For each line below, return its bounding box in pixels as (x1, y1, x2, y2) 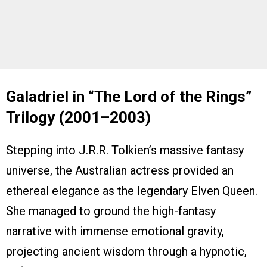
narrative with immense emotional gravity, (6, 224, 224, 239)
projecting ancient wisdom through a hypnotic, (6, 244, 247, 259)
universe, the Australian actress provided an (6, 163, 234, 178)
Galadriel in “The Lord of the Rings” (6, 88, 252, 106)
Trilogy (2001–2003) (6, 108, 151, 127)
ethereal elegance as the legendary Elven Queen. (6, 184, 257, 198)
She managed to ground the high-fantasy (6, 204, 216, 219)
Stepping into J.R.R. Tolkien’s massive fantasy (6, 143, 244, 158)
